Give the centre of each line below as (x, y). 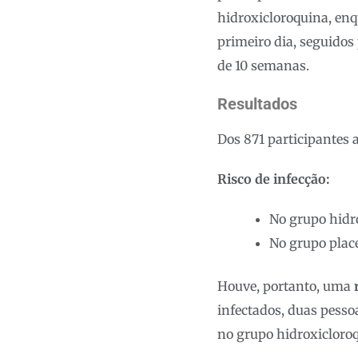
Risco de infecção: (274, 179)
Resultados (257, 103)
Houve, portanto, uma (286, 286)
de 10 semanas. (263, 65)
